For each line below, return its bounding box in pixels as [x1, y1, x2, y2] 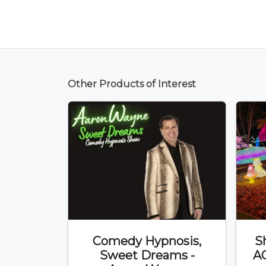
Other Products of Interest [68, 78, 196, 90]
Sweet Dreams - [99, 248, 195, 262]
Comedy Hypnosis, [93, 234, 201, 248]
